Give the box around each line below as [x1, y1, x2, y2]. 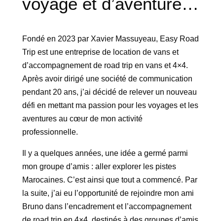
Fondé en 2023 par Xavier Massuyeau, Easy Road [22, 34, 199, 43]
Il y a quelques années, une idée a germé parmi [22, 148, 188, 157]
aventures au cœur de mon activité [22, 114, 143, 123]
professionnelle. [22, 127, 78, 136]
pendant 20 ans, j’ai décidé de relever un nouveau [22, 87, 197, 96]
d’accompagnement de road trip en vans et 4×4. [22, 61, 188, 70]
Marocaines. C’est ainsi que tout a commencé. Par [22, 175, 197, 184]
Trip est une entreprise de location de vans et [22, 47, 179, 56]
